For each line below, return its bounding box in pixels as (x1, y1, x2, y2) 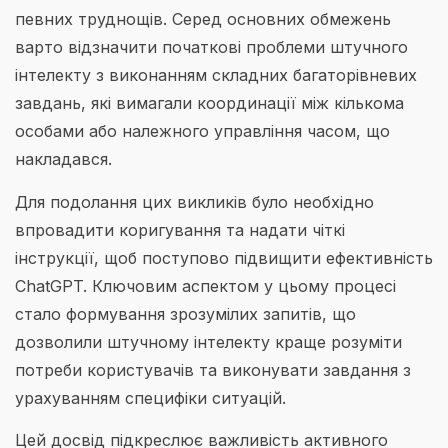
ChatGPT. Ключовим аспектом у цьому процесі (15, 275, 396, 296)
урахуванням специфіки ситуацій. (15, 387, 286, 408)
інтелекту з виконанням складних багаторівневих (15, 65, 417, 86)
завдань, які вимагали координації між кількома (15, 93, 404, 114)
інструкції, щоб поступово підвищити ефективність (15, 247, 433, 268)
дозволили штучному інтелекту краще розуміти (15, 331, 402, 352)
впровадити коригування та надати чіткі (15, 219, 345, 240)
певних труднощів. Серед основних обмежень (15, 9, 391, 30)
